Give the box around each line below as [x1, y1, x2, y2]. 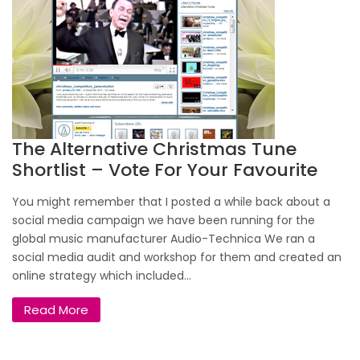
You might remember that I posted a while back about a [12, 194, 330, 211]
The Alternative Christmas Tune [12, 137, 297, 162]
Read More [24, 301, 88, 319]
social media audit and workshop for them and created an [12, 249, 342, 266]
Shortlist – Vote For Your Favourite [12, 157, 317, 183]
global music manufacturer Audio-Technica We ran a [12, 231, 315, 247]
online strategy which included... [12, 268, 191, 284]
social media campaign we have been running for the [12, 212, 315, 229]
